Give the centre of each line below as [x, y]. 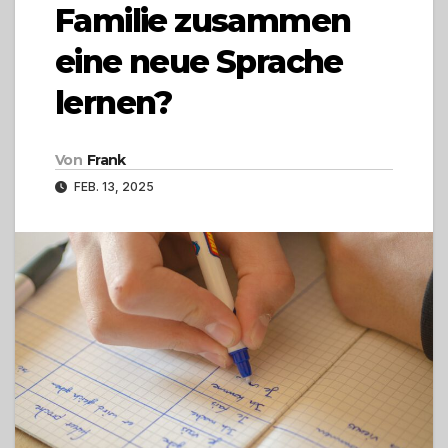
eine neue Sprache [199, 62]
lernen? [113, 103]
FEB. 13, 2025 [112, 187]
